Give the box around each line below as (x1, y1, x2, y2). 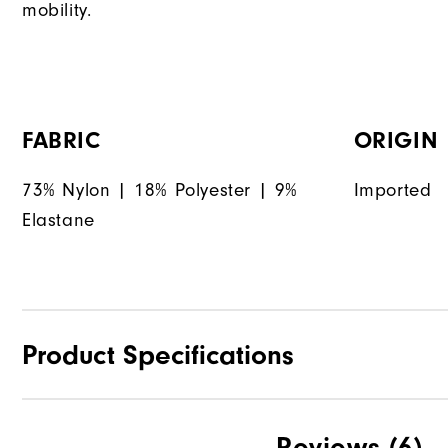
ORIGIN (353, 127, 439, 155)
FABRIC (22, 127, 101, 155)
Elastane (22, 209, 95, 232)
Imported (353, 179, 432, 202)
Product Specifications (22, 339, 294, 372)
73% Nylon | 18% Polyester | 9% (22, 179, 299, 202)
